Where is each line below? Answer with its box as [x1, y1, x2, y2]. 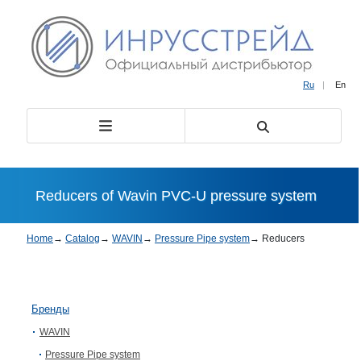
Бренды [31, 303, 69, 315]
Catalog [65, 233, 100, 244]
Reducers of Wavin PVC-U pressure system [35, 187, 317, 204]
